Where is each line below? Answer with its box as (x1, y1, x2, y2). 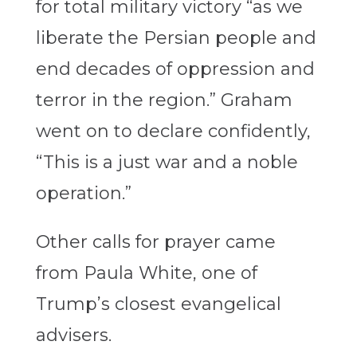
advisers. (35, 324, 112, 347)
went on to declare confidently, (35, 120, 311, 143)
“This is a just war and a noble (35, 151, 298, 174)
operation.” (35, 182, 131, 205)
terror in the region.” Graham (35, 89, 292, 112)
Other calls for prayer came (35, 231, 276, 253)
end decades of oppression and (35, 58, 315, 80)
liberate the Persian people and (35, 27, 316, 49)
